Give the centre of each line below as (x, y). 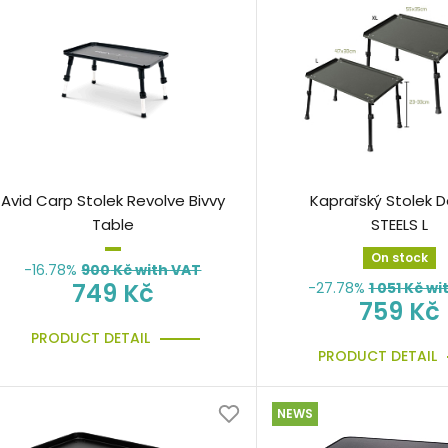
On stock (399, 258)
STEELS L (399, 225)
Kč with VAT (156, 270)
